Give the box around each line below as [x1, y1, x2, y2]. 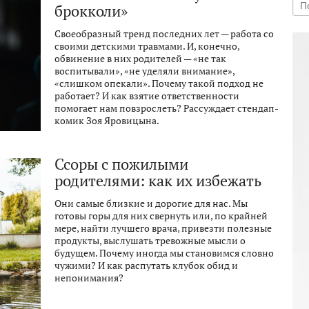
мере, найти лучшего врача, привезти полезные [54, 222, 272, 235]
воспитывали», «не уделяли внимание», [54, 65, 235, 77]
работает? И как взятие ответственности [54, 90, 239, 102]
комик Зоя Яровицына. [54, 114, 159, 127]
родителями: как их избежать [54, 171, 261, 190]
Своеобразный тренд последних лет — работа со [54, 28, 274, 40]
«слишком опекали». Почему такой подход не [54, 77, 263, 90]
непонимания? [54, 272, 123, 284]
